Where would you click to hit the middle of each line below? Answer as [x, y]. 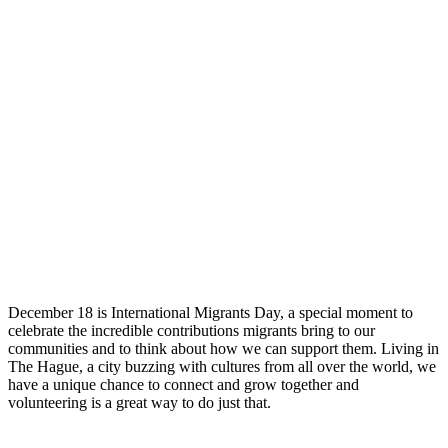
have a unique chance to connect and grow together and [183, 384]
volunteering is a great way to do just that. [139, 402]
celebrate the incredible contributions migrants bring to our [191, 330]
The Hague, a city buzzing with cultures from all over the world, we [222, 366]
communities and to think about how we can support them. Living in [223, 348]
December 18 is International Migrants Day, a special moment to [210, 312]
